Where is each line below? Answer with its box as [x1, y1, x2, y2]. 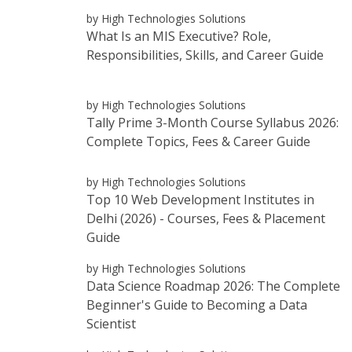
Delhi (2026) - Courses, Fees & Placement [86, 210, 325, 228]
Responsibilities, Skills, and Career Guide [86, 46, 324, 64]
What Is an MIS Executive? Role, [86, 27, 271, 46]
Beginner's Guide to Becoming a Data [86, 296, 307, 314]
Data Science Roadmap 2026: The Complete [86, 277, 340, 295]
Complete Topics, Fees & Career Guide [86, 133, 310, 151]
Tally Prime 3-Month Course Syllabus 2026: [86, 114, 339, 132]
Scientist [86, 315, 136, 333]
